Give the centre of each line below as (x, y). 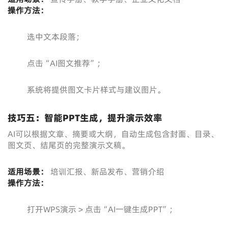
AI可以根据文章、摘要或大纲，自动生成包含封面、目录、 (113, 134)
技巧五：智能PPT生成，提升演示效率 (85, 118)
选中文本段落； (55, 37)
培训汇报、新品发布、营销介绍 (106, 172)
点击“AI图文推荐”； (66, 63)
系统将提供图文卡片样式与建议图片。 (96, 90)
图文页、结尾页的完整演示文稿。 (69, 145)
